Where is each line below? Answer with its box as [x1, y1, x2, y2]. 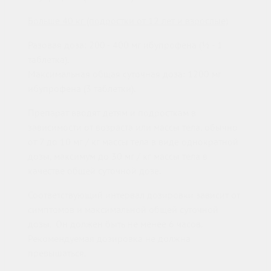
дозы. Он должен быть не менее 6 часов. [28, 218, 204, 230]
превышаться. [28, 247, 86, 260]
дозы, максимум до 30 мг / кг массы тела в [28, 150, 207, 163]
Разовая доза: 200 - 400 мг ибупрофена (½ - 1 [28, 39, 223, 51]
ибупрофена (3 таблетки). [28, 82, 135, 95]
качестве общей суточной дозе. [28, 165, 161, 177]
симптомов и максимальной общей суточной [28, 203, 218, 216]
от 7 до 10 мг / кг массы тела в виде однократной [28, 135, 238, 148]
